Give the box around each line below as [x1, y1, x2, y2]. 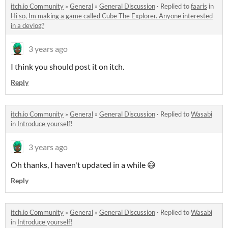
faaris [191, 2, 207, 10]
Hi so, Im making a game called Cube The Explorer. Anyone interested [11, 11, 213, 20]
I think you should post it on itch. [11, 61, 124, 71]
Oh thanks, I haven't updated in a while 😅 [11, 159, 156, 169]
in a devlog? [11, 21, 44, 30]
